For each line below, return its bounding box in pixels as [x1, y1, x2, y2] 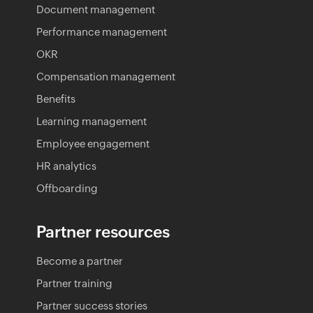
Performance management [36, 25, 167, 38]
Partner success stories [36, 299, 147, 312]
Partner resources [36, 222, 170, 241]
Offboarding [36, 182, 98, 194]
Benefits [36, 92, 75, 105]
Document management [36, 3, 155, 15]
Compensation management [36, 70, 175, 82]
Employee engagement [36, 137, 150, 150]
